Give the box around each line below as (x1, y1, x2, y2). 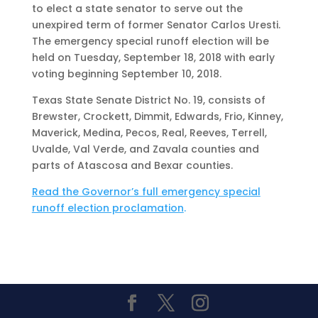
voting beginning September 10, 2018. (31, 67, 221, 81)
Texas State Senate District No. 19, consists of (31, 93, 265, 107)
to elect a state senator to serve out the (31, 1, 243, 16)
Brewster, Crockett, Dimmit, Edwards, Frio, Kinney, (31, 109, 283, 124)
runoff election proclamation (31, 201, 184, 215)
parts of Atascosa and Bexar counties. (31, 158, 233, 172)
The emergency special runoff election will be (31, 34, 269, 48)
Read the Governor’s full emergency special (31, 185, 261, 199)
